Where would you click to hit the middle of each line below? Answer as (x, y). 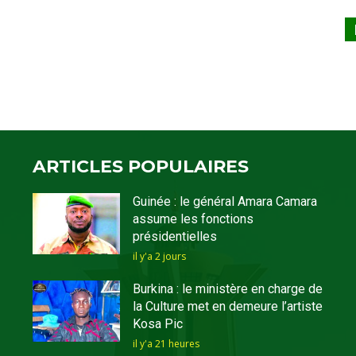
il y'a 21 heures (166, 344)
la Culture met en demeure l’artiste (227, 307)
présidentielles (174, 237)
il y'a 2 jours (159, 257)
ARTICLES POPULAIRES (141, 167)
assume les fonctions (193, 219)
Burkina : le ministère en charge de (227, 289)
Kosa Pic (157, 324)
